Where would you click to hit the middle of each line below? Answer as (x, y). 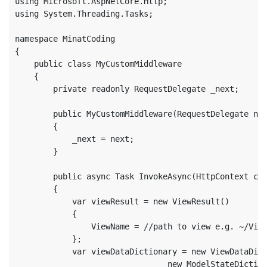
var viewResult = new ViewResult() (122, 201)
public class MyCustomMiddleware (98, 64)
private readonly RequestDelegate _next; (127, 89)
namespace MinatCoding (65, 39)
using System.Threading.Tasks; (84, 14)
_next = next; (74, 139)
